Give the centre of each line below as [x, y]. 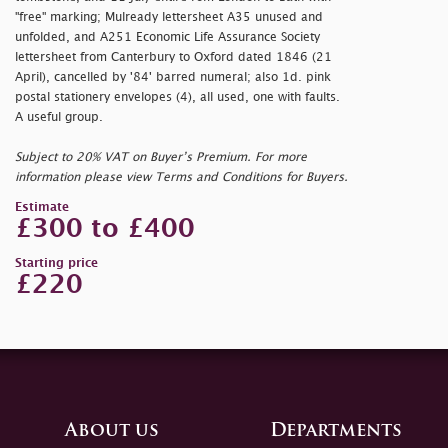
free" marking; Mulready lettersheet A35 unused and [171, 18]
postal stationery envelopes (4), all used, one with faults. [177, 98]
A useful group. [59, 118]
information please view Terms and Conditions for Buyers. [181, 178]
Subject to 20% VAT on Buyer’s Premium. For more [161, 158]
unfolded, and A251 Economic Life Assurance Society [167, 38]
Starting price [56, 264]
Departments [336, 432]
